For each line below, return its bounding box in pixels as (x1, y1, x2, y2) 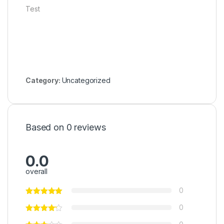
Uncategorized (61, 76, 110, 85)
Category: (25, 76, 62, 85)
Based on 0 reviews (25, 122, 106, 133)
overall (25, 166, 48, 175)
